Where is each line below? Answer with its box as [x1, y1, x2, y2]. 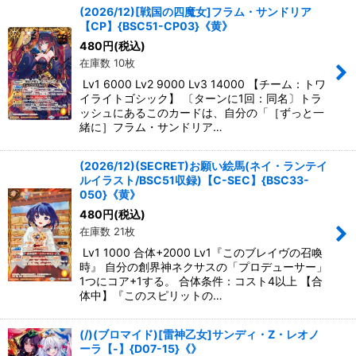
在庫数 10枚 [79, 56, 135, 69]
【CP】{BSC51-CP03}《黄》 [79, 18, 233, 33]
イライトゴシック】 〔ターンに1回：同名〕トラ [79, 91, 322, 105]
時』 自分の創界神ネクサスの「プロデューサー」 [79, 259, 327, 273]
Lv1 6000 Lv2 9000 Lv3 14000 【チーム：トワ [79, 76, 326, 91]
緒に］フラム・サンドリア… [79, 119, 222, 133]
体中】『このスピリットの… [79, 288, 222, 302]
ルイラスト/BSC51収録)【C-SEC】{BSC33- [79, 172, 309, 187]
